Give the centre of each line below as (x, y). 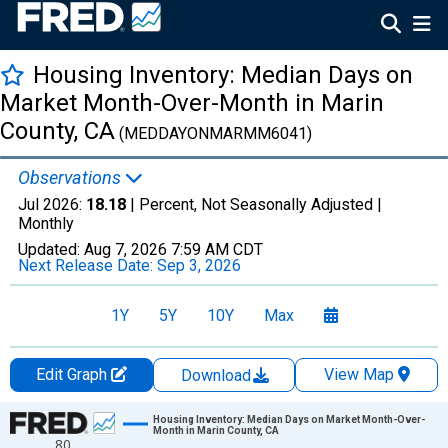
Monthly (46, 223)
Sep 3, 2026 (199, 265)
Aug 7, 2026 (125, 249)
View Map (358, 374)
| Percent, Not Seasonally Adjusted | (254, 204)
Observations (71, 177)
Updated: (51, 249)
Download (218, 375)
